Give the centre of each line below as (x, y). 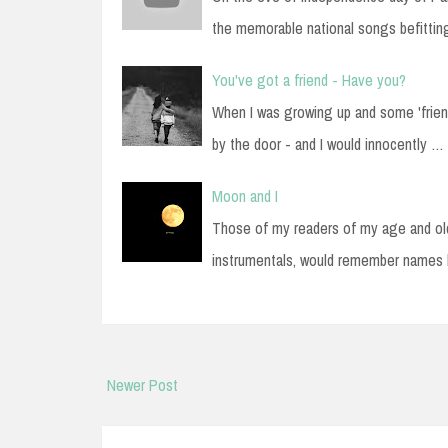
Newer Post (142, 385)
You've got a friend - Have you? (309, 79)
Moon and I (245, 195)
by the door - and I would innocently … (328, 143)
